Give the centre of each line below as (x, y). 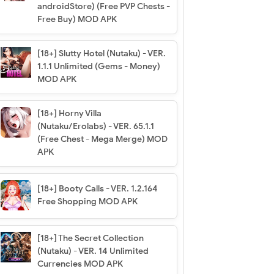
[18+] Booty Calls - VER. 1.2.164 (97, 188)
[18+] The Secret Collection (90, 238)
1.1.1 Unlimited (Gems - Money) (98, 66)
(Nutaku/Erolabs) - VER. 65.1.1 (95, 126)
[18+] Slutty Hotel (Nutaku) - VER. (101, 53)
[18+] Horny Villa (69, 113)
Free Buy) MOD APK (77, 19)
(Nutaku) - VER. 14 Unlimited (93, 251)
